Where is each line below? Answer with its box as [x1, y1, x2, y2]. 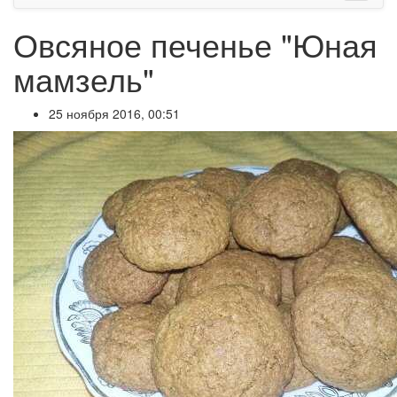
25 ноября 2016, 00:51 [49, 105, 180, 122]
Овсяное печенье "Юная [13, 21, 378, 66]
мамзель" [13, 56, 154, 101]
